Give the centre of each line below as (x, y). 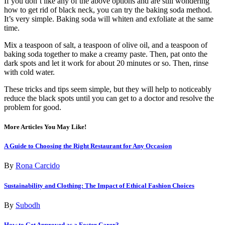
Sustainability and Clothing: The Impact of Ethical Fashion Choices (99, 185)
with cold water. (29, 72)
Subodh (28, 205)
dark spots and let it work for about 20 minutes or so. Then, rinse (106, 63)
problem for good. (33, 107)
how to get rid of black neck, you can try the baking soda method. (108, 10)
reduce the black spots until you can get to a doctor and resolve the (109, 98)
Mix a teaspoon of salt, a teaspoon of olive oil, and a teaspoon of (106, 45)
